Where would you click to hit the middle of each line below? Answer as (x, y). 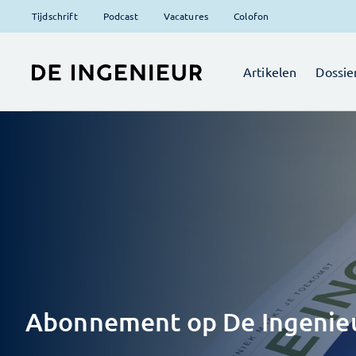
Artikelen (270, 72)
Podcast (120, 16)
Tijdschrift (55, 16)
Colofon (252, 16)
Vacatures (186, 16)
